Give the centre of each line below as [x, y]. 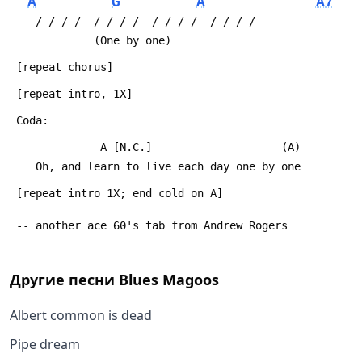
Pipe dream [45, 345]
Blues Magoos [169, 280]
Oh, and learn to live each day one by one [168, 166]
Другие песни [64, 280]
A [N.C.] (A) [168, 147]
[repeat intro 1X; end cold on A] [120, 193]
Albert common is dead [81, 316]
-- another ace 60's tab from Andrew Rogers [152, 225]
